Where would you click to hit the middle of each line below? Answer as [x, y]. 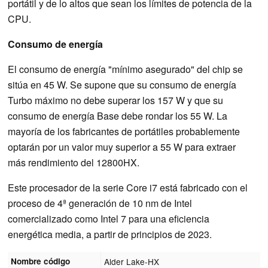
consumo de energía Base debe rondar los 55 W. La [118, 115]
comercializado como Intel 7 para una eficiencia [109, 218]
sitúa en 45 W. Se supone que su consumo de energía [122, 84]
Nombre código [41, 261]
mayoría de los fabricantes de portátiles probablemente [124, 131]
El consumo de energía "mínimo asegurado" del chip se [125, 69]
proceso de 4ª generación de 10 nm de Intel [100, 203]
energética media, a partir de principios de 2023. [110, 234]
